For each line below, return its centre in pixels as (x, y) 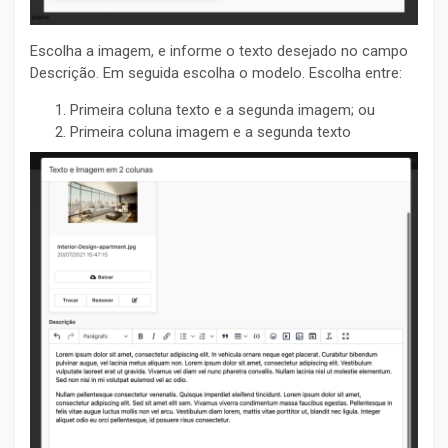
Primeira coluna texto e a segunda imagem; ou (222, 110)
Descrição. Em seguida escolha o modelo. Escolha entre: (216, 73)
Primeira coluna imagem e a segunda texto (210, 132)
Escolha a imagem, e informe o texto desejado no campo (219, 51)
